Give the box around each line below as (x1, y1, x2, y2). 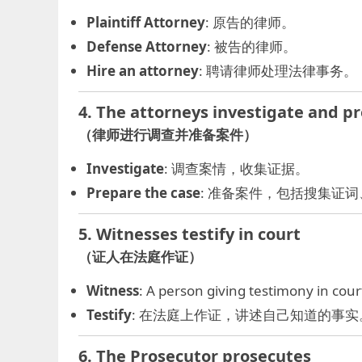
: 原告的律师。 (205, 13, 295, 32)
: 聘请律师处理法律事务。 (199, 61, 357, 80)
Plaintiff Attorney (86, 13, 205, 32)
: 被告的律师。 (207, 37, 297, 56)
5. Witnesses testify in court (78, 223, 301, 245)
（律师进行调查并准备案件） (78, 125, 257, 144)
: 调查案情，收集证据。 (164, 159, 309, 178)
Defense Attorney (86, 37, 207, 56)
